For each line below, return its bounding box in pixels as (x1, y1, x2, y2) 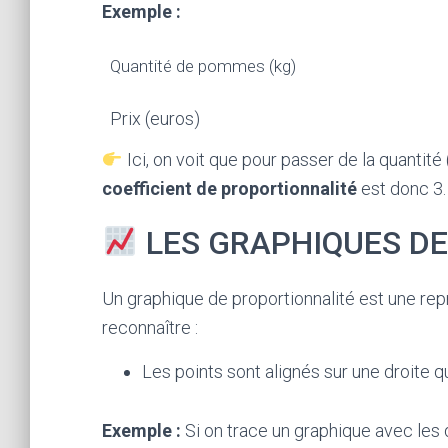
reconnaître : (102, 317, 198, 338)
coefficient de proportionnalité (102, 178, 357, 199)
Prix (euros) (110, 108, 200, 129)
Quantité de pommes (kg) (110, 56, 296, 76)
